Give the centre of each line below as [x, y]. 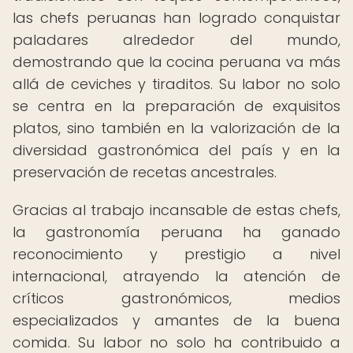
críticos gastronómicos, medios [176, 298]
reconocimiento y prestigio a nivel [176, 254]
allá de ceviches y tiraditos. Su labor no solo [176, 84]
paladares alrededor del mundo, [176, 40]
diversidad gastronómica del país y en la [176, 150]
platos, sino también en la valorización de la [176, 128]
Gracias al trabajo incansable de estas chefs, [176, 210]
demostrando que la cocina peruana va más [176, 62]
